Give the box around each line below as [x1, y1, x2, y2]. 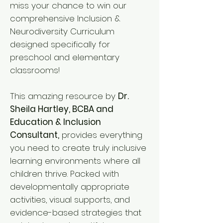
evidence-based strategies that [10, 207, 141, 219]
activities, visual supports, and [10, 194, 130, 206]
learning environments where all [10, 155, 140, 167]
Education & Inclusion [10, 116, 101, 128]
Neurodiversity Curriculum [10, 25, 114, 37]
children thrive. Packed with [10, 168, 119, 180]
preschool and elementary [10, 51, 119, 63]
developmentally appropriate [10, 181, 129, 193]
